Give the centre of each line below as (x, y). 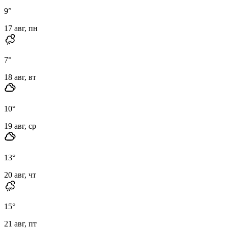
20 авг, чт (20, 175)
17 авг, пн (21, 28)
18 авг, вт (20, 77)
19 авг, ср (20, 126)
